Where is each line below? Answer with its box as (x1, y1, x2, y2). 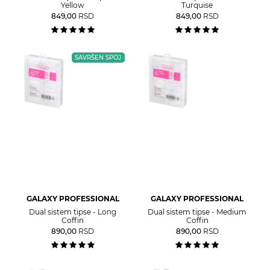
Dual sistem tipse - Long (29, 207, 117, 216)
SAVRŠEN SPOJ (74, 53, 122, 61)
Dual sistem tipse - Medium (148, 207, 247, 216)
